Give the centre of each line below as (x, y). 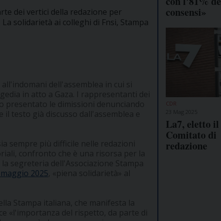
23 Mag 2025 (182, 111)
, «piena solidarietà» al (89, 173)
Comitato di (191, 135)
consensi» (186, 12)
